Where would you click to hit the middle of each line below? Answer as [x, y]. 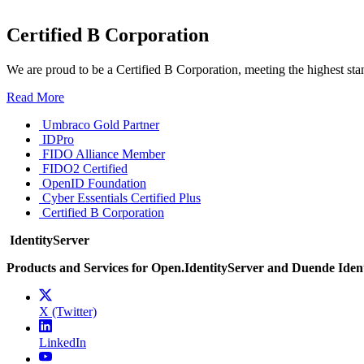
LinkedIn [63, 342]
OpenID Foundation [94, 183]
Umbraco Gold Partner [101, 124]
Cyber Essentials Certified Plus [121, 197]
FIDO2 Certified [85, 168]
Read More [35, 97]
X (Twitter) [68, 311]
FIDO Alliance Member [104, 154]
